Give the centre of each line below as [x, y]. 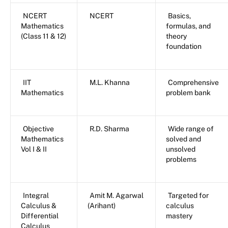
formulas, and [188, 26]
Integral [36, 196]
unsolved [181, 149]
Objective [38, 129]
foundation [184, 47]
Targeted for [188, 196]
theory [176, 36]
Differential [40, 216]
